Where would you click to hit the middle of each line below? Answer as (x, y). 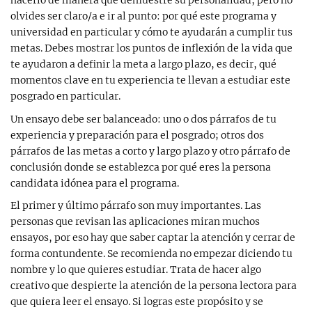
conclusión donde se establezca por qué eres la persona (141, 167)
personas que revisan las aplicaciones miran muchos (135, 222)
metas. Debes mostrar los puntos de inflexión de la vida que (151, 48)
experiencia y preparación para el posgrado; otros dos (137, 135)
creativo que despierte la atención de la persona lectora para (154, 286)
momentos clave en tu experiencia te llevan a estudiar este (150, 80)
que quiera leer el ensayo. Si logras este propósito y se (137, 302)
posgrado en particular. (65, 96)
